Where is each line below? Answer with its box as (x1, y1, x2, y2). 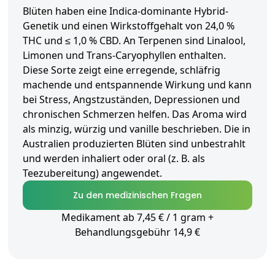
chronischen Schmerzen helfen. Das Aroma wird (23, 107, 247, 122)
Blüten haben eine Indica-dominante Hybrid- (23, 4, 228, 18)
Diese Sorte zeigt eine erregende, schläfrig (23, 63, 220, 77)
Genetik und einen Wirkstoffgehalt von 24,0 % (23, 19, 234, 33)
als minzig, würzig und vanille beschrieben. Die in (23, 122, 250, 136)
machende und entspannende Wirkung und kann (23, 78, 252, 92)
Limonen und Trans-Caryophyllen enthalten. (23, 48, 226, 63)
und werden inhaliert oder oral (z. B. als (23, 152, 205, 166)
